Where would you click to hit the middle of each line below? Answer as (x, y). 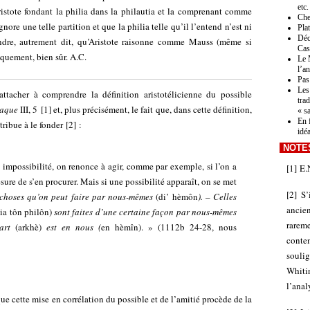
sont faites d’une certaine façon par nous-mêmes (145, 212)
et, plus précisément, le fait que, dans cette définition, (152, 109)
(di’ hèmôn (177, 197)
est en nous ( (71, 227)
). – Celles (217, 197)
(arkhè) (29, 227)
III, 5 (28, 109)
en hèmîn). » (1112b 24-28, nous (168, 227)
